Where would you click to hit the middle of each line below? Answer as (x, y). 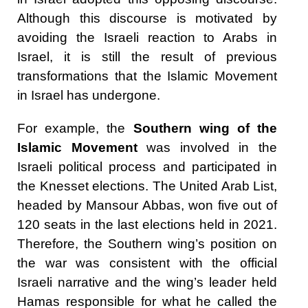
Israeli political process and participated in (147, 167)
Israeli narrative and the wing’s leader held (147, 283)
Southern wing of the (205, 129)
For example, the (75, 129)
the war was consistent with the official (147, 263)
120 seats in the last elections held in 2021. (147, 225)
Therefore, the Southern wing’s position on (147, 244)
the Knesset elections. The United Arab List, (147, 186)
